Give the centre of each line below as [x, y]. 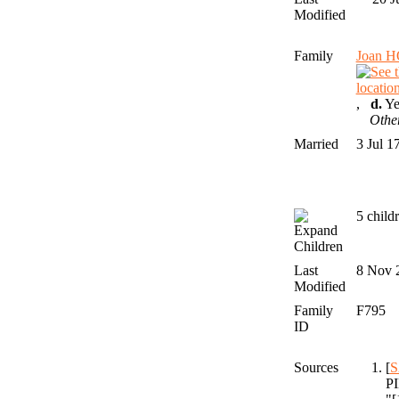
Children [318, 247]
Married [316, 144]
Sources [318, 368]
